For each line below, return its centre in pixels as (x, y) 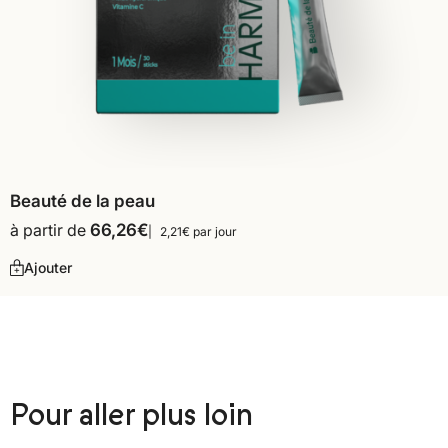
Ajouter (48, 268)
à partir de (50, 230)
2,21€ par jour (198, 232)
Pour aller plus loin (131, 416)
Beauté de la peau (82, 201)
